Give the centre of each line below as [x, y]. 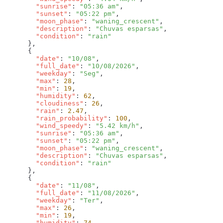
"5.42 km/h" [117, 126]
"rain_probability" [56, 118]
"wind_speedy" [46, 126]
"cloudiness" [44, 104]
